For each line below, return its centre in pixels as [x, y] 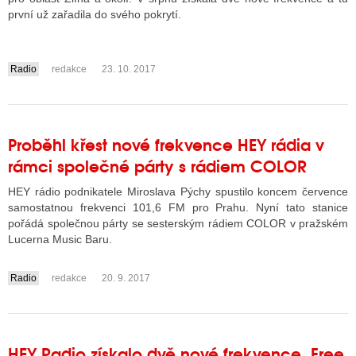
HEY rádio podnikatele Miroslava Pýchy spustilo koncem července [178, 192]
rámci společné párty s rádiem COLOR [157, 165]
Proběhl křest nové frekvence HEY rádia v [166, 143]
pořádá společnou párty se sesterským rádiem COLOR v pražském [178, 223]
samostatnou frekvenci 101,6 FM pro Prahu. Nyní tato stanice [178, 207]
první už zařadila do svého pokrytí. [95, 14]
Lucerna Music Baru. [60, 239]
